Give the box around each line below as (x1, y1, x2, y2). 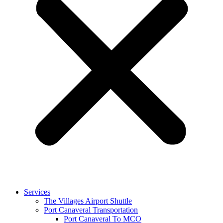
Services (24, 187, 50, 196)
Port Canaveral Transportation (44, 205, 138, 214)
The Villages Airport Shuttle (44, 196, 132, 205)
